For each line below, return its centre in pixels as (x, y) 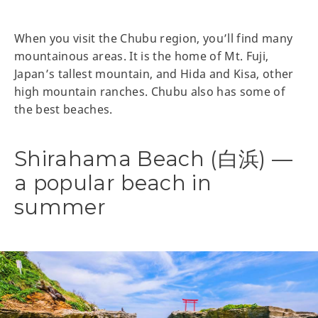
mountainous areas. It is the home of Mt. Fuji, (142, 56)
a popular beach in (113, 182)
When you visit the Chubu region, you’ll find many (154, 38)
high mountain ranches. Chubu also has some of (150, 91)
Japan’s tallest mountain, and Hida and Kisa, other (154, 73)
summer (60, 207)
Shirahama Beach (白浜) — (154, 158)
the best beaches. (64, 109)
